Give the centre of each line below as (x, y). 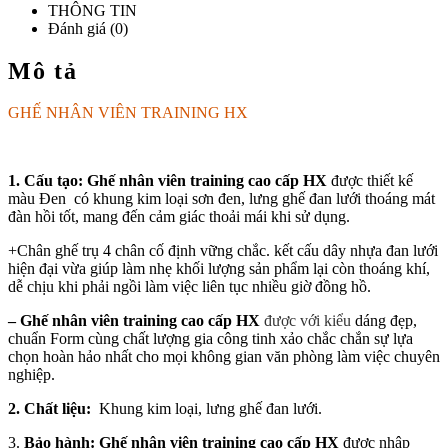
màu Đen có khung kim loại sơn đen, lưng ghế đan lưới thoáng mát (221, 199)
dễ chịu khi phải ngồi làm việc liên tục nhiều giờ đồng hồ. (189, 287)
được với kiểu (309, 321)
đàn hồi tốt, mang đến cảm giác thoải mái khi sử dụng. (179, 217)
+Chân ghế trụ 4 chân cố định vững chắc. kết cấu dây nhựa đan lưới (223, 251)
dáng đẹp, (386, 321)
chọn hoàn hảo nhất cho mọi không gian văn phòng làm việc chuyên (224, 357)
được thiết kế (372, 181)
